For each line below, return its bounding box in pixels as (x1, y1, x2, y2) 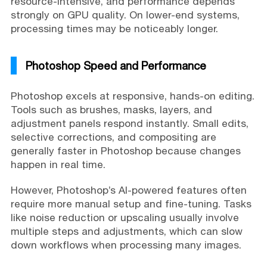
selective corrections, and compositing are (10, 131, 216, 143)
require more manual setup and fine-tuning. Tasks (10, 197, 252, 210)
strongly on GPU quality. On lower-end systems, (10, 8, 240, 21)
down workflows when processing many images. (10, 238, 241, 251)
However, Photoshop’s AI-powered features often (10, 184, 247, 196)
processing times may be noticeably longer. (10, 22, 218, 35)
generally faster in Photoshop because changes (10, 144, 241, 157)
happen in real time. (10, 158, 105, 170)
